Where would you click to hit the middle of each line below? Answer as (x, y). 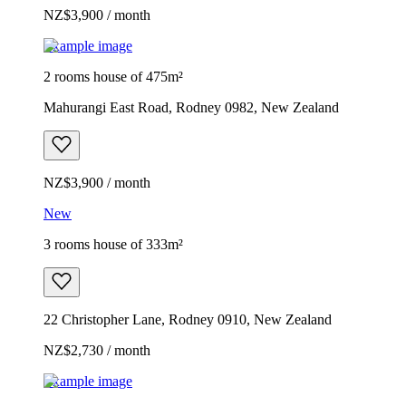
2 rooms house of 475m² (113, 76)
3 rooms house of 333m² (113, 244)
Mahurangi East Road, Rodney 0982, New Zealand (191, 107)
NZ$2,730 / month (97, 350)
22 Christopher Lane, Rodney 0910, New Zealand (188, 319)
